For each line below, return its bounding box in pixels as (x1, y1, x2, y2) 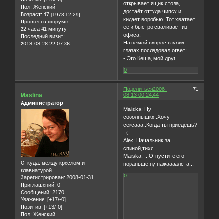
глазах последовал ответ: (123, 47, 187, 53)
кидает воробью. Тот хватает (123, 16, 196, 22)
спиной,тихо (123, 145, 154, 152)
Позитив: (21, 204, 43, 210)
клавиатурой (21, 167, 52, 174)
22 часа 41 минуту (21, 25, 66, 32)
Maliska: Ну (123, 106, 152, 112)
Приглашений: (21, 182, 56, 188)
